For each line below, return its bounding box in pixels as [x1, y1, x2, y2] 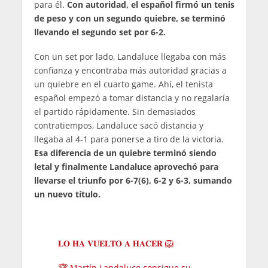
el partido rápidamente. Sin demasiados [33, 106, 196, 118]
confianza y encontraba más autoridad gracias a [33, 65, 227, 77]
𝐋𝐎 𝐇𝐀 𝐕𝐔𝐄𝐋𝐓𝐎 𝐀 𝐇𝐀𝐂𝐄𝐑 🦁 [57, 237, 173, 249]
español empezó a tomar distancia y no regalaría [33, 92, 230, 104]
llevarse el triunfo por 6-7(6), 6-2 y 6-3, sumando [33, 175, 232, 187]
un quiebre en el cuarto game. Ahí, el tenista [33, 78, 213, 90]
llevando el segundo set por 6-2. [33, 26, 166, 38]
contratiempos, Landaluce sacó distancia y [33, 120, 203, 132]
